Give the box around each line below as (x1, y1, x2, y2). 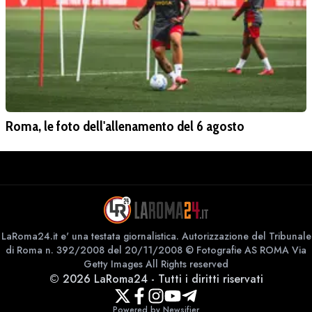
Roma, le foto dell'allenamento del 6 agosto (6, 117, 244, 134)
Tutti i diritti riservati (157, 270, 263, 287)
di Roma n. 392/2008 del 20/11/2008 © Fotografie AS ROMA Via (6, 242, 306, 257)
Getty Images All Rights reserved (84, 256, 228, 271)
